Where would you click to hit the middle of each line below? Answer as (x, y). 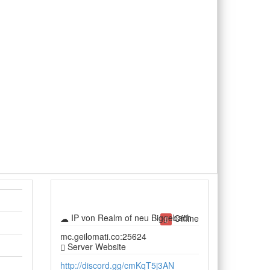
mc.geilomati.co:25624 (103, 236)
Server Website (95, 246)
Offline (185, 218)
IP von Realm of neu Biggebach (130, 218)
